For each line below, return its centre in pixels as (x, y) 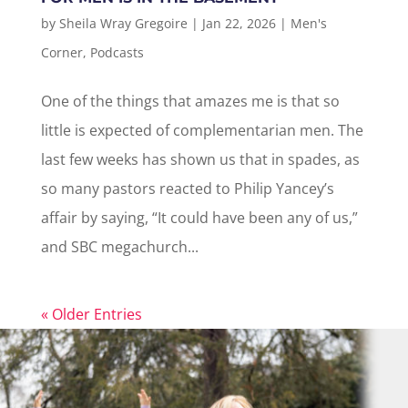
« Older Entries (91, 314)
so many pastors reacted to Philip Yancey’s (187, 189)
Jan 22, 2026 (239, 23)
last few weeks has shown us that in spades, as (200, 159)
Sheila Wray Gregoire (123, 23)
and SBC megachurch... (119, 247)
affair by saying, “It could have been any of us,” (199, 218)
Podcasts (117, 52)
